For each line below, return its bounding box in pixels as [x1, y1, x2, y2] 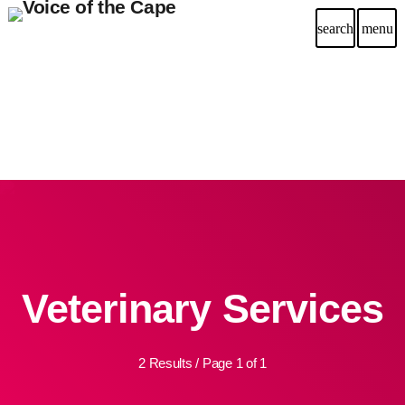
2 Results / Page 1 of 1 [138, 355, 267, 371]
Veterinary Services [21, 286, 384, 332]
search [317, 20, 353, 36]
